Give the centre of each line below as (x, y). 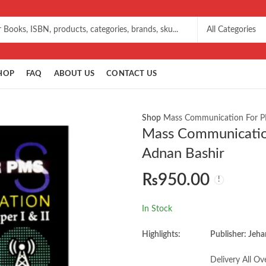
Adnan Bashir (183, 154)
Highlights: (161, 234)
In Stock (157, 209)
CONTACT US (132, 74)
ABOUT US (74, 74)
